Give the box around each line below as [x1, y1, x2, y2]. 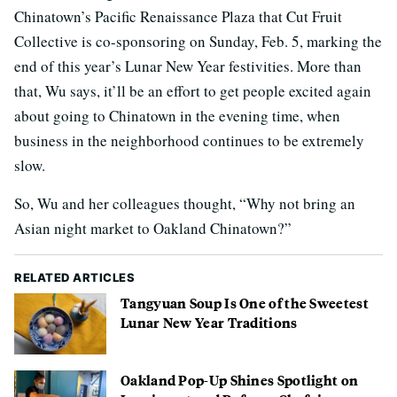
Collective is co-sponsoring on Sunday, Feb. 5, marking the [14, 30, 382, 51]
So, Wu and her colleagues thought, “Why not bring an [14, 192, 355, 214]
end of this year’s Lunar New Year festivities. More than [14, 55, 362, 76]
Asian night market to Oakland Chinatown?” [14, 217, 292, 238]
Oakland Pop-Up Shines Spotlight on [121, 370, 359, 391]
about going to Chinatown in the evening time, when [14, 105, 340, 126]
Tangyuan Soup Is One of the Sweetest [121, 292, 369, 313]
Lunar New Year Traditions [121, 311, 298, 332]
